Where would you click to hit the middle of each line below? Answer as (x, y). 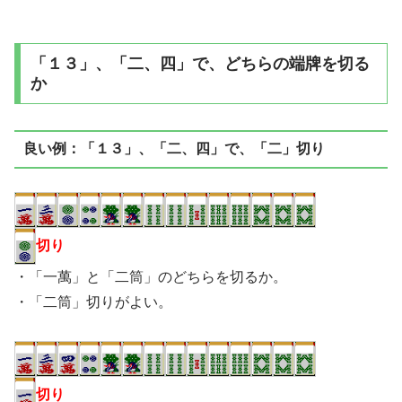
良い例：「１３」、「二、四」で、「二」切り (174, 149)
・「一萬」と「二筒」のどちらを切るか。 (151, 276)
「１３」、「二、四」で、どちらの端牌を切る (200, 63)
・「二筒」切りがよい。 (93, 301)
